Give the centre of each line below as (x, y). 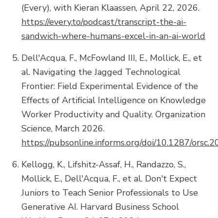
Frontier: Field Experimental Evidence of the (110, 86)
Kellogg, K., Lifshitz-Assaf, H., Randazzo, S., (104, 164)
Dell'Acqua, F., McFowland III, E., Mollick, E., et (112, 58)
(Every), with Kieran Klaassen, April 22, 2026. (110, 8)
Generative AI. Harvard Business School (100, 207)
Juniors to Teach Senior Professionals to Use (110, 192)
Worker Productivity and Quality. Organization (113, 114)
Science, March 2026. (63, 128)
